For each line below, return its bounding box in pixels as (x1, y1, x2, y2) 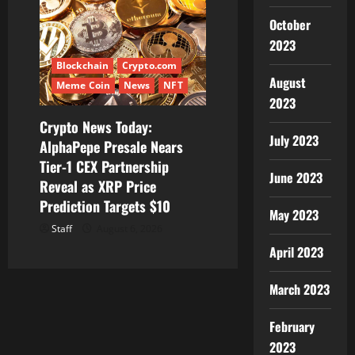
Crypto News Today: (40, 116, 152, 137)
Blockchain (56, 58, 109, 72)
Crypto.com (122, 58, 177, 72)
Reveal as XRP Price (40, 175, 156, 197)
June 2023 (269, 168, 323, 187)
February (269, 317, 315, 336)
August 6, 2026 (94, 221, 162, 235)
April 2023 (269, 242, 323, 261)
